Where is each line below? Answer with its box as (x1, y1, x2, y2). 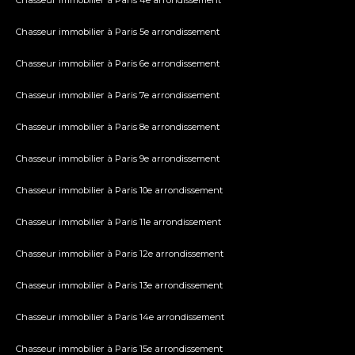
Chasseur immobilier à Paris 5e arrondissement (16, 26, 219, 38)
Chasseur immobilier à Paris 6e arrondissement (16, 58, 219, 70)
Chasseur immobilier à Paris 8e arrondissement (16, 121, 219, 133)
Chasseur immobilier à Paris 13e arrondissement (16, 280, 223, 292)
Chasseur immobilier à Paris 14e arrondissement (16, 311, 224, 323)
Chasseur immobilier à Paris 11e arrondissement (16, 216, 221, 228)
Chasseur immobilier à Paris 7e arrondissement (16, 90, 219, 101)
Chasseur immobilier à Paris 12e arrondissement (16, 248, 223, 260)
